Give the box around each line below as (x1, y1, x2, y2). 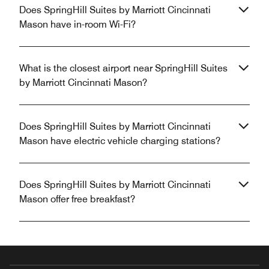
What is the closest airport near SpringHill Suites (19, 62, 228, 74)
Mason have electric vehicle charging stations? (19, 135, 220, 147)
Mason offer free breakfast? (19, 193, 135, 205)
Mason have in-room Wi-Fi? (19, 19, 136, 31)
